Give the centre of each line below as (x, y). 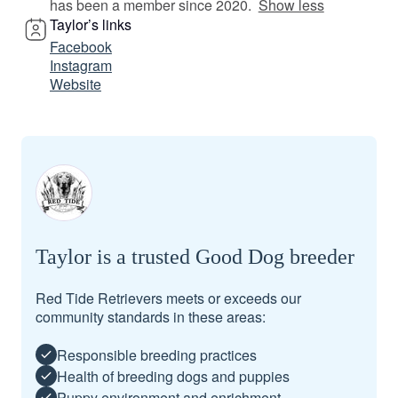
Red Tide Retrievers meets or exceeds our (168, 298)
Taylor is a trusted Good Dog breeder (195, 257)
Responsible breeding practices (157, 354)
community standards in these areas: (151, 317)
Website (76, 84)
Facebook (81, 47)
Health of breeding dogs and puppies (173, 376)
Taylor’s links (91, 24)
